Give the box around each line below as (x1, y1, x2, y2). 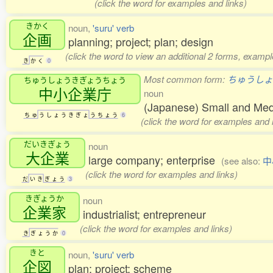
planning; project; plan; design (68, 34, 213, 50)
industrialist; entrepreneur (83, 206, 206, 222)
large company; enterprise (88, 152, 221, 168)
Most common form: (144, 73, 227, 86)
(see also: (221, 154, 263, 168)
